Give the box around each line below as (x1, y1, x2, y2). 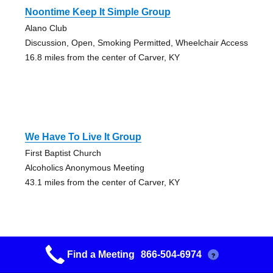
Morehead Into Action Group (24, 257, 155, 268)
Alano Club (24, 23, 67, 34)
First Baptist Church (24, 148, 101, 158)
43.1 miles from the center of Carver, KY (24, 177, 180, 188)
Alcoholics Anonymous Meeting (24, 163, 144, 173)
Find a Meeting (66, 249, 135, 260)
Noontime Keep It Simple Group (24, 7, 171, 18)
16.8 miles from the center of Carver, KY (24, 52, 180, 63)
